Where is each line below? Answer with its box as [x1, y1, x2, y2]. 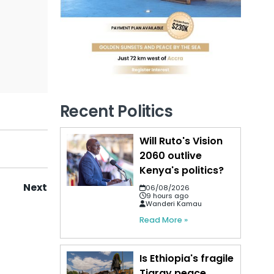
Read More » [139, 214, 188, 225]
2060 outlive [139, 148, 202, 163]
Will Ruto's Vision [139, 133, 223, 148]
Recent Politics [59, 100, 174, 122]
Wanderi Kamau [146, 198, 202, 209]
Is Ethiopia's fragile [139, 251, 234, 265]
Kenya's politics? [139, 163, 224, 177]
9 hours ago [146, 190, 189, 201]
